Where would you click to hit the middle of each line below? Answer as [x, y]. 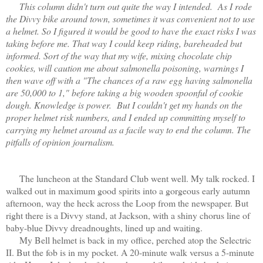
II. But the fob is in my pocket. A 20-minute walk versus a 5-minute [130, 252]
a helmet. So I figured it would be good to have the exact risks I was [131, 31]
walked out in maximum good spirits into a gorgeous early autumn [128, 190]
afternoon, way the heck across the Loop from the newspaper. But [127, 203]
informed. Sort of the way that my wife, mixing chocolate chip [119, 55]
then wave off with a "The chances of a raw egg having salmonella [129, 80]
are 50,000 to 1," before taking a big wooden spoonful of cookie [124, 92]
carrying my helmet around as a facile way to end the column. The [128, 129]
